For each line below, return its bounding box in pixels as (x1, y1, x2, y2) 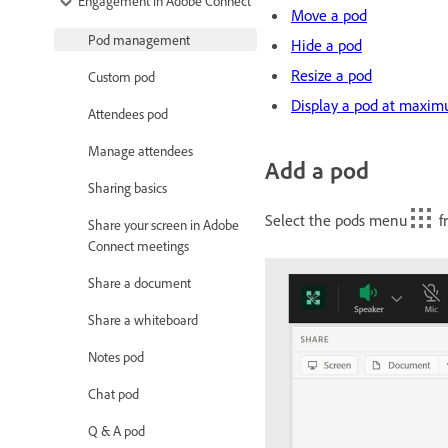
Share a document (88, 273, 191, 291)
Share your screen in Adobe (88, 215, 239, 233)
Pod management (88, 30, 190, 48)
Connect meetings (88, 236, 189, 254)
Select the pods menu (265, 209, 411, 230)
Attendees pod (88, 104, 168, 122)
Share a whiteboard (88, 310, 198, 328)
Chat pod (88, 384, 139, 402)
